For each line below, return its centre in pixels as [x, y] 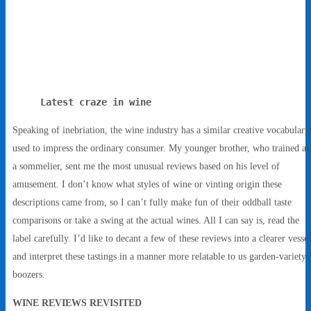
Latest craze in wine [96, 102]
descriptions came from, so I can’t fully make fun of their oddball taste [152, 202]
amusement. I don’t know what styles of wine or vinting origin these [147, 184]
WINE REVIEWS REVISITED [77, 302]
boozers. [29, 275]
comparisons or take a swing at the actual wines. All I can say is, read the [156, 220]
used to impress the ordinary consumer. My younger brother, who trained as [161, 148]
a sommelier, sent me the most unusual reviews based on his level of [146, 166]
